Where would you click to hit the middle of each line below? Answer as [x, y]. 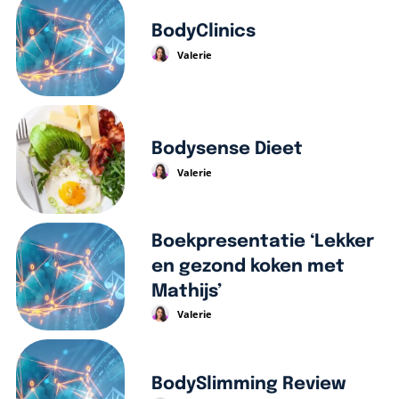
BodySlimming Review [248, 384]
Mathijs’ [186, 292]
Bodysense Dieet [227, 150]
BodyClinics [203, 32]
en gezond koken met [248, 267]
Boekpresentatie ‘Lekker [262, 242]
